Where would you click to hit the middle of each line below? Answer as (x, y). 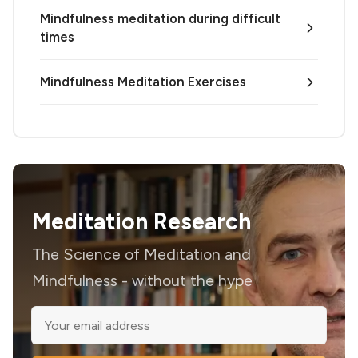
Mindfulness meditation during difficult (160, 19)
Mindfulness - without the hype (142, 281)
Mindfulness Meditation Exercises (143, 82)
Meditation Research (141, 222)
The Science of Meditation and (141, 255)
